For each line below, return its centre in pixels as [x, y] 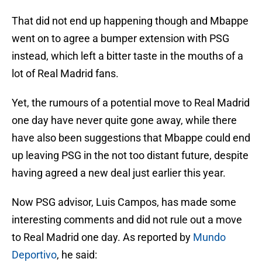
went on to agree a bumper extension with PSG [120, 39]
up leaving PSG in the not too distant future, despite [130, 156]
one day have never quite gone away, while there [124, 120]
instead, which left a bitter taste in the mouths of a [127, 56]
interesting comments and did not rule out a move [127, 220]
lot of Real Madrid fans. [65, 74]
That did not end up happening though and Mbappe [130, 21]
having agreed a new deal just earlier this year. [119, 173]
